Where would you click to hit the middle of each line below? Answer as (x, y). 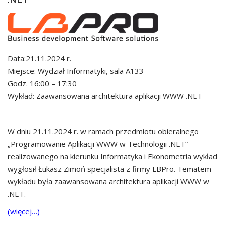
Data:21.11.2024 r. (39, 58)
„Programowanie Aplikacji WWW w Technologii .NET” (98, 143)
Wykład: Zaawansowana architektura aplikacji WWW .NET (105, 96)
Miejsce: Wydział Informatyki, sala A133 (76, 71)
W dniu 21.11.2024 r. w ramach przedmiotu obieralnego (103, 131)
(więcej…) (24, 211)
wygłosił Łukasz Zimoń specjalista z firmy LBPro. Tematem (109, 168)
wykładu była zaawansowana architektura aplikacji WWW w (108, 181)
